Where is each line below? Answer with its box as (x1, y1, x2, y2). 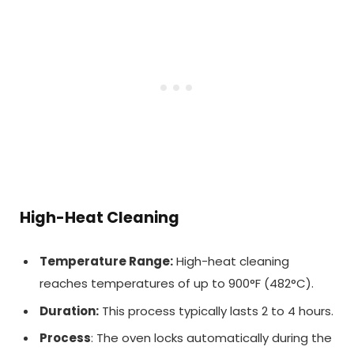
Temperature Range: (40, 253, 173, 270)
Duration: (40, 302, 99, 319)
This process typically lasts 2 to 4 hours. (99, 302, 333, 319)
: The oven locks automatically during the (91, 330, 332, 347)
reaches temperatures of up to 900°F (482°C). (40, 275, 314, 292)
